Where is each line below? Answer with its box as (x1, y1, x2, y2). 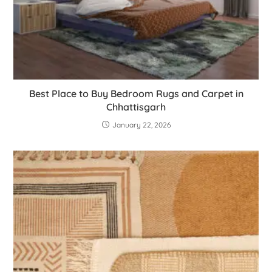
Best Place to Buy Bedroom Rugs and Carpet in (29, 87, 243, 100)
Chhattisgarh (106, 101, 166, 114)
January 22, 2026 (112, 120, 171, 130)
